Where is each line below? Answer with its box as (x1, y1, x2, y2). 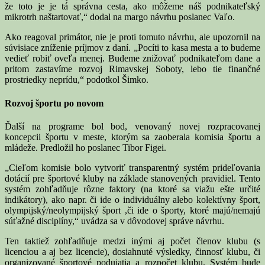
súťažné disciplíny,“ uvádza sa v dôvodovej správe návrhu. (5, 215, 224, 226)
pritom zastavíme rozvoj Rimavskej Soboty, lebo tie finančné (5, 64, 260, 75)
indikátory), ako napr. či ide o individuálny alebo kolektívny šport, (5, 194, 260, 205)
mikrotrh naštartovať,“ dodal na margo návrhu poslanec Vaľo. (5, 12, 235, 22)
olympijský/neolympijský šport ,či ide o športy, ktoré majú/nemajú (5, 205, 260, 215)
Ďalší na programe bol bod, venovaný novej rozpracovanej (5, 121, 260, 131)
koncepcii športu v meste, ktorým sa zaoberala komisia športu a (5, 131, 260, 142)
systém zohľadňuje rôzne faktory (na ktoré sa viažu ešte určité (5, 183, 260, 194)
